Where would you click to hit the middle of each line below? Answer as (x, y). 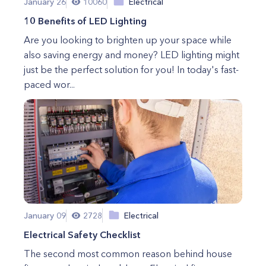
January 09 (45, 215)
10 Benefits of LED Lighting (85, 21)
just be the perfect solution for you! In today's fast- (131, 69)
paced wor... (49, 84)
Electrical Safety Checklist (82, 235)
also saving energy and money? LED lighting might (132, 55)
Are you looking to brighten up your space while (128, 40)
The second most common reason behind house (128, 254)
